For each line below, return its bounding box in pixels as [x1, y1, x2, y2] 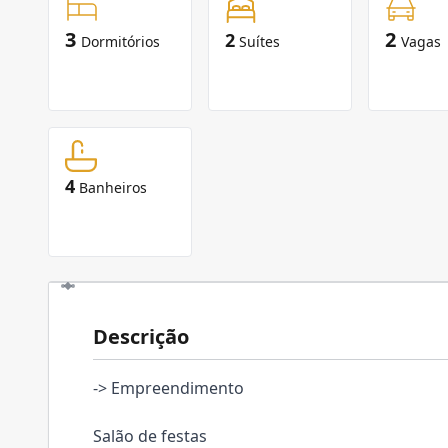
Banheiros [79, 178, 147, 197]
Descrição [93, 323, 189, 350]
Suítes [239, 32, 280, 51]
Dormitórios [81, 32, 160, 51]
